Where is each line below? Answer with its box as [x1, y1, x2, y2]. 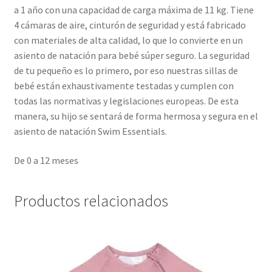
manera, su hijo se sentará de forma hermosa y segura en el [13, 110, 258, 123]
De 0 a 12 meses [13, 154, 78, 167]
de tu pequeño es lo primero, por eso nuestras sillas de [13, 64, 238, 77]
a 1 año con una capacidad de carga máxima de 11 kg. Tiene [13, 4, 254, 16]
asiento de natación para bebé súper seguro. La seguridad [13, 49, 250, 62]
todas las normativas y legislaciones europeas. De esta [13, 95, 239, 107]
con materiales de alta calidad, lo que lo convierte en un [13, 34, 243, 47]
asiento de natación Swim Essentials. [13, 125, 167, 138]
